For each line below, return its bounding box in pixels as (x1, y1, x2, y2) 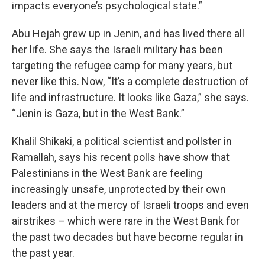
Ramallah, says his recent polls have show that (12, 150, 230, 163)
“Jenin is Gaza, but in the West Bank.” (12, 106, 185, 119)
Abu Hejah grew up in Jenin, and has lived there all (12, 27, 244, 40)
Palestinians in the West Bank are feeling (12, 166, 202, 179)
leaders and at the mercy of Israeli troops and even (12, 198, 249, 211)
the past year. (12, 246, 75, 259)
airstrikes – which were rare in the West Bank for (12, 214, 240, 227)
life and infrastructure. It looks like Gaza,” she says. (12, 91, 249, 104)
